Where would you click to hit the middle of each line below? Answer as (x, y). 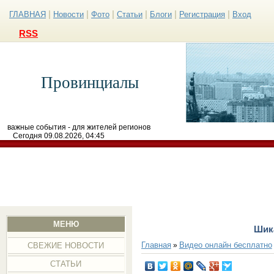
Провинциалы (90, 83)
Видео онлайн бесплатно (225, 245)
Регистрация (202, 14)
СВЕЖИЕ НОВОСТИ (66, 246)
